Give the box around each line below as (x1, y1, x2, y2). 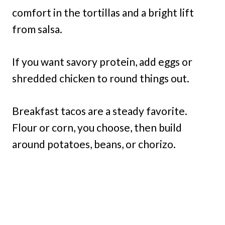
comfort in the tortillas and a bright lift (12, 6, 194, 19)
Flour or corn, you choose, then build (12, 121, 182, 134)
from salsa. (12, 23, 62, 36)
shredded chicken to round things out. (12, 72, 189, 85)
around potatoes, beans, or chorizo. (12, 138, 176, 151)
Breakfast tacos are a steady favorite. (12, 104, 187, 118)
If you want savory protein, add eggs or (12, 55, 192, 68)
